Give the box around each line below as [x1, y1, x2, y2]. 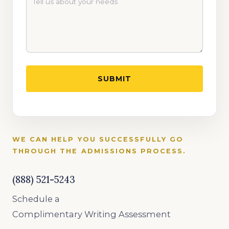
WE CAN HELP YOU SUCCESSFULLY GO [12, 135, 184, 143]
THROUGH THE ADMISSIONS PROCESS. [12, 147, 187, 155]
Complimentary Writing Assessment [12, 209, 171, 219]
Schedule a [12, 193, 60, 204]
